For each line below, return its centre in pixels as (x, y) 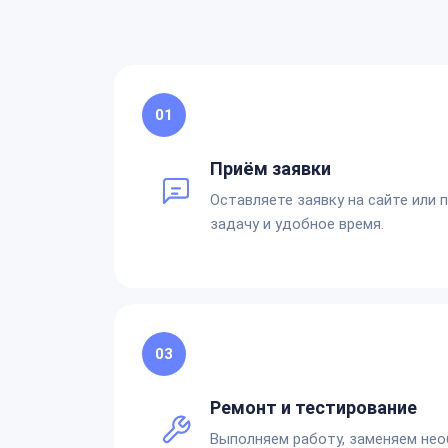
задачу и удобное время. (297, 223)
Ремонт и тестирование (313, 407)
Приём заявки (270, 168)
